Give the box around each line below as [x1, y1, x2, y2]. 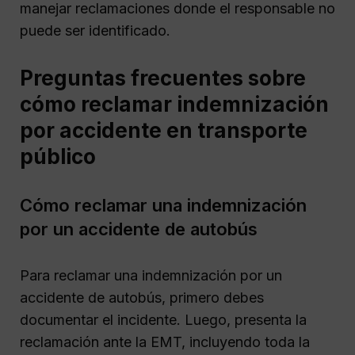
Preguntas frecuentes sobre [20, 65, 306, 90]
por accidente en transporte [20, 117, 307, 143]
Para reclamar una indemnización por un [20, 266, 282, 284]
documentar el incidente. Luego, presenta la [20, 311, 307, 328]
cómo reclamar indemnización [20, 91, 329, 116]
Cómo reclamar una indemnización [20, 194, 307, 216]
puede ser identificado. [20, 22, 170, 40]
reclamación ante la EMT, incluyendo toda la [20, 333, 310, 350]
